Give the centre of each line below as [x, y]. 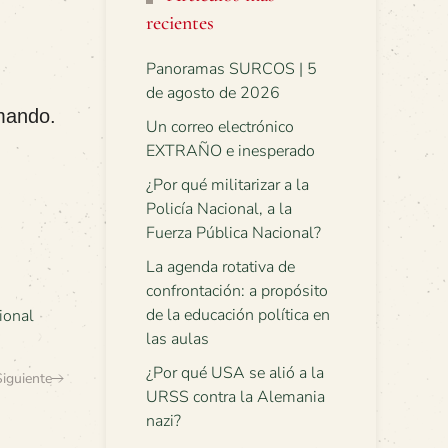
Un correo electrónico [220, 127]
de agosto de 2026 [213, 93]
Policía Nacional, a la [219, 209]
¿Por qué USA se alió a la [235, 373]
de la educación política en [238, 315]
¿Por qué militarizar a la [227, 185]
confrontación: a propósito [237, 291]
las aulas [177, 339]
